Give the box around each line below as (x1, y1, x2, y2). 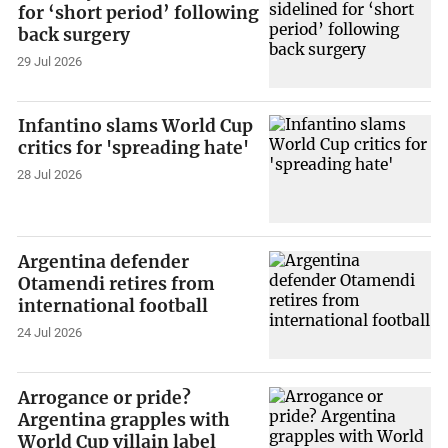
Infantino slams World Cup (18, 115, 254, 138)
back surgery (18, 23, 131, 46)
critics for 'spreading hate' (18, 137, 250, 160)
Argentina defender (18, 251, 190, 274)
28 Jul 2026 (17, 167, 83, 183)
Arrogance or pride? (18, 386, 192, 409)
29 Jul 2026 (17, 53, 83, 69)
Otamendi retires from (18, 273, 216, 296)
